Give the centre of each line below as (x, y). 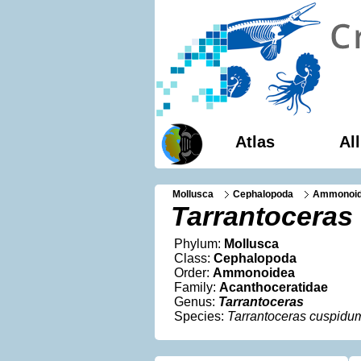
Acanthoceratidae (274, 287)
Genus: (196, 302)
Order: (193, 273)
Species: (201, 316)
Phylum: (199, 244)
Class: (194, 258)
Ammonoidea (254, 273)
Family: (197, 287)
